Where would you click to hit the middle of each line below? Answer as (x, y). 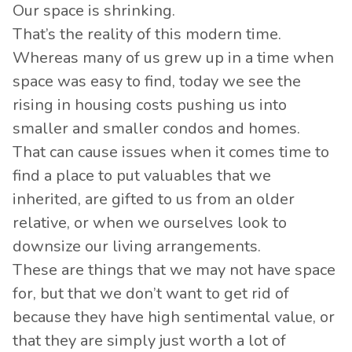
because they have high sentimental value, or (174, 317)
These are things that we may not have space (174, 270)
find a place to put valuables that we (142, 176)
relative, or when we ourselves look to (150, 223)
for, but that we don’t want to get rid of (151, 293)
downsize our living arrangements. (141, 246)
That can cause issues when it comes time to (171, 152)
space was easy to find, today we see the (157, 81)
